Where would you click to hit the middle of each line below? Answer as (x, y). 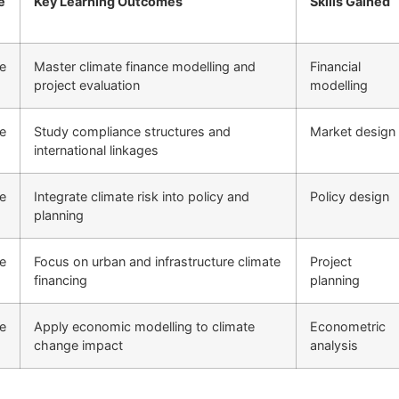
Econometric (348, 326)
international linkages (96, 150)
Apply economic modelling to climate (144, 326)
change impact (78, 345)
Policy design (350, 196)
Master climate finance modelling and (145, 66)
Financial (335, 66)
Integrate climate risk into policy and (142, 196)
